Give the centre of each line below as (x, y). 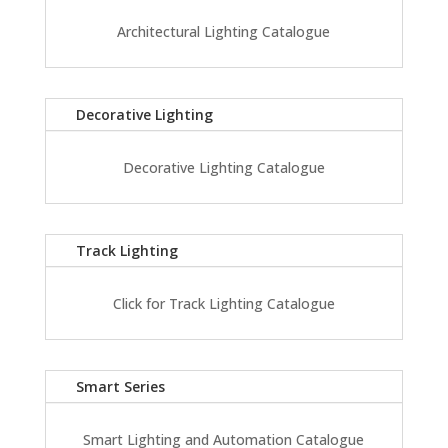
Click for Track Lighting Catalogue (223, 304)
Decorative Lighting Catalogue (223, 168)
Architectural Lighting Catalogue (224, 32)
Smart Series (120, 387)
